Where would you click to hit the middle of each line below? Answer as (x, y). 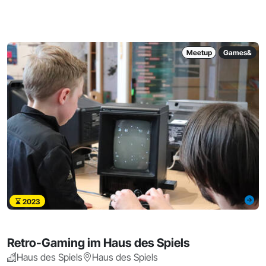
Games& (238, 52)
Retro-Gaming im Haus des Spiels (99, 243)
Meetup (199, 52)
